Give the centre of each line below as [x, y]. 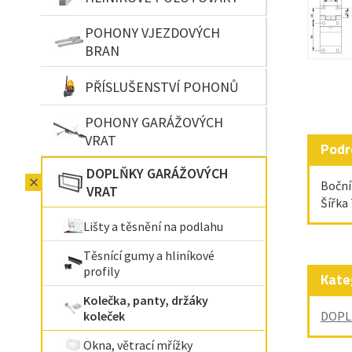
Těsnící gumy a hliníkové [149, 255]
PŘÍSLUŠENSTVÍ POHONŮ [162, 86]
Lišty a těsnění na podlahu [153, 226]
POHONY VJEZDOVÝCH [152, 33]
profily [101, 271]
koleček [104, 316]
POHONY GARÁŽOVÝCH [154, 122]
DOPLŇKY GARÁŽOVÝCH [158, 173]
